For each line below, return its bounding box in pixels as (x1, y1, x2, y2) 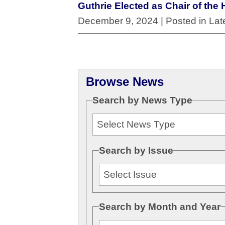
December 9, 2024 (78, 16, 158, 27)
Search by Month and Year (99, 201, 220, 212)
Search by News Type (92, 95, 192, 106)
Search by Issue (99, 145, 173, 156)
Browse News (86, 75, 164, 88)
